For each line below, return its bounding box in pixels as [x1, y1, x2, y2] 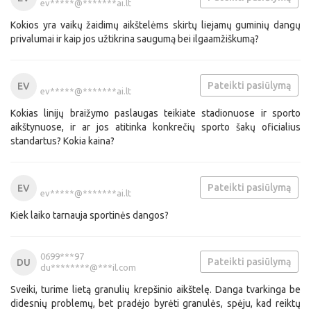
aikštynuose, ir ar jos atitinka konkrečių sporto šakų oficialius [10, 121, 301, 133]
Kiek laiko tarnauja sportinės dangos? [10, 210, 169, 221]
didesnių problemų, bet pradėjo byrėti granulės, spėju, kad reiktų [10, 298, 301, 309]
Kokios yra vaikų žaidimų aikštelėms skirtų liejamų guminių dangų [10, 19, 301, 31]
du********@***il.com [40, 262, 136, 272]
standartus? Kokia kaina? [10, 135, 115, 146]
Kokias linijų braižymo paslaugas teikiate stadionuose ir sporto [10, 108, 301, 119]
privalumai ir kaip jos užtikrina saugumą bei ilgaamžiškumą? [10, 33, 259, 44]
